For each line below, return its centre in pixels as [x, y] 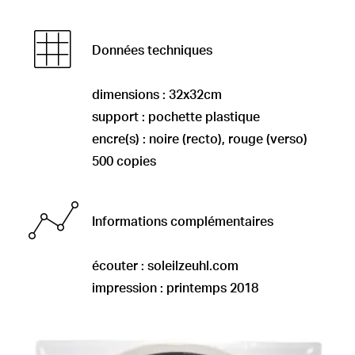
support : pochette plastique [176, 117]
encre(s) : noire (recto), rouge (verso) [200, 139]
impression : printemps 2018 [175, 288]
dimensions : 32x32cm [157, 95]
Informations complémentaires [183, 222]
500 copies [124, 162]
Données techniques [152, 51]
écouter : [120, 266]
